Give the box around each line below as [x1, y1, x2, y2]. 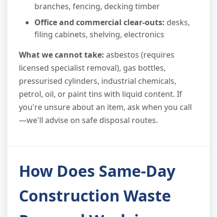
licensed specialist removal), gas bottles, [19, 62, 166, 73]
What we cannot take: [19, 49, 104, 60]
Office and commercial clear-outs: [34, 16, 165, 28]
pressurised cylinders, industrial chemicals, [19, 75, 176, 86]
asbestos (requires [104, 49, 174, 60]
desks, [165, 16, 190, 28]
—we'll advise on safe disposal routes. [19, 114, 158, 125]
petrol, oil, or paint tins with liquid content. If [19, 88, 182, 99]
